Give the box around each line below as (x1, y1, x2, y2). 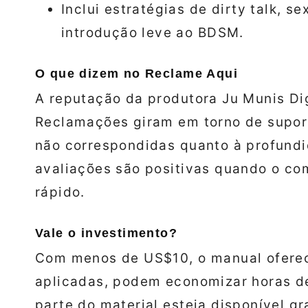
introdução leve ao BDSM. (61, 25, 244, 41)
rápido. (35, 184, 85, 201)
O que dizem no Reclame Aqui (35, 67, 238, 81)
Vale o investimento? (35, 226, 178, 241)
